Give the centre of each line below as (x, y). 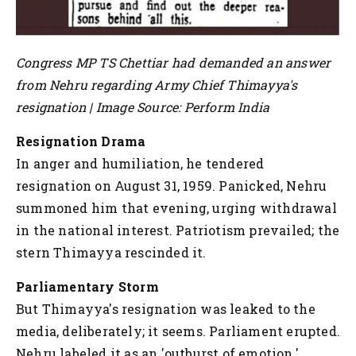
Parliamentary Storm (87, 286)
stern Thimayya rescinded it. (113, 252)
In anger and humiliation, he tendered (140, 163)
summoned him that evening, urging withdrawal (176, 207)
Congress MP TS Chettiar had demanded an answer (174, 62)
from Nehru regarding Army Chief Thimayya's (157, 84)
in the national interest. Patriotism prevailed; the (178, 230)
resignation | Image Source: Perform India (143, 106)
